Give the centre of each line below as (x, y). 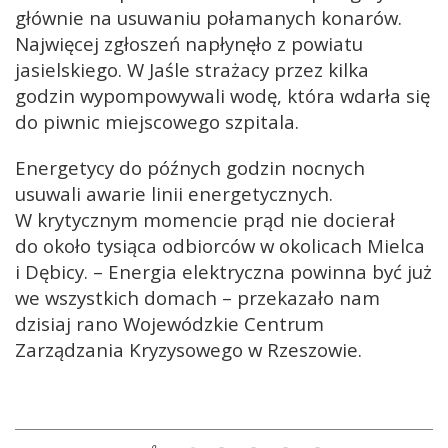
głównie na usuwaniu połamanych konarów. (208, 17)
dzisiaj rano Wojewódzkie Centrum (169, 323)
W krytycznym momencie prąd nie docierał (205, 219)
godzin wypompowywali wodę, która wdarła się (222, 95)
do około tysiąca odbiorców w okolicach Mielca (220, 245)
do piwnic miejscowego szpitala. (157, 121)
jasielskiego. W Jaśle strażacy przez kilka (192, 69)
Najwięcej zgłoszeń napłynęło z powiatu (189, 43)
